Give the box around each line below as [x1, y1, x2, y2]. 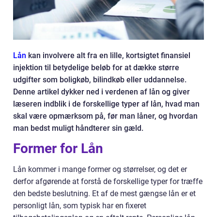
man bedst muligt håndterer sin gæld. [13, 124, 143, 133]
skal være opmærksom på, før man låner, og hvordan [13, 111, 198, 121]
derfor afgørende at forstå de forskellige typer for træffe [13, 177, 202, 186]
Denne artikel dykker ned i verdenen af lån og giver [13, 87, 190, 96]
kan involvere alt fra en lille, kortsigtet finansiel [26, 51, 190, 60]
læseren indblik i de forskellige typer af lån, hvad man [13, 99, 200, 108]
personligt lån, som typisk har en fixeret [13, 201, 146, 210]
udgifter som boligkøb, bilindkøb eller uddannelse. [13, 75, 186, 84]
